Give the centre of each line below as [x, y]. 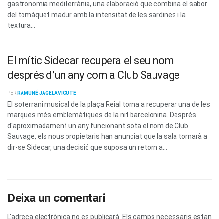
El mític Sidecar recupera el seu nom [91, 60]
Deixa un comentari [56, 198]
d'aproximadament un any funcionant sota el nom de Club [98, 125]
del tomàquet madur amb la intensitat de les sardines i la [97, 14]
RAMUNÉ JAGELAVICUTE [47, 93]
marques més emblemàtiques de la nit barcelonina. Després [102, 115]
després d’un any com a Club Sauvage [94, 75]
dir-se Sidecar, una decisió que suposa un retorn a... [87, 147]
